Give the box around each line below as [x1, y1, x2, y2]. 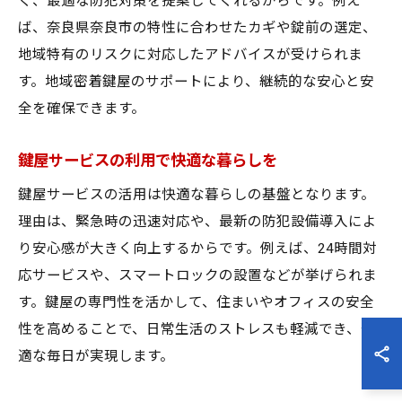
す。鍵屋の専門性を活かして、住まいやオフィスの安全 [18, 294, 374, 310]
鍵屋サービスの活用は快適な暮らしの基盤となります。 [18, 187, 375, 203]
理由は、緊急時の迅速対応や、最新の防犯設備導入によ [18, 214, 377, 230]
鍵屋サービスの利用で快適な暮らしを [18, 152, 277, 170]
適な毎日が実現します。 [18, 348, 174, 364]
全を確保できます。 [18, 100, 145, 117]
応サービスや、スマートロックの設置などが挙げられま [18, 267, 377, 284]
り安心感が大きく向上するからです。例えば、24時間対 [18, 240, 377, 257]
